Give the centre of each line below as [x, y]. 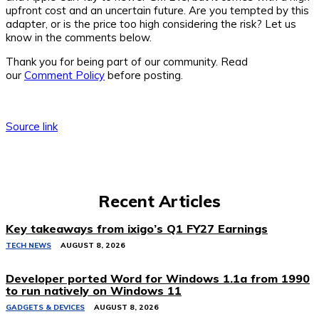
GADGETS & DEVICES [45, 307]
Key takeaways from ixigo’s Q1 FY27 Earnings [137, 228]
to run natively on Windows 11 [94, 290]
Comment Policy [64, 75]
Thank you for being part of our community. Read [127, 61]
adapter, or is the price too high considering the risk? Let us [151, 23]
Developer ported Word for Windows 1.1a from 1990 [158, 278]
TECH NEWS [28, 245]
